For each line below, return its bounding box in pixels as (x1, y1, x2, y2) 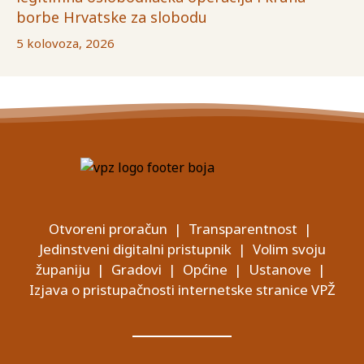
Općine (182, 260, 227, 279)
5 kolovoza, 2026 (16, 35, 115, 52)
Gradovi (110, 260, 162, 279)
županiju (35, 260, 90, 279)
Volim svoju (252, 240, 326, 259)
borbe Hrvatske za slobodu (16, 7, 207, 28)
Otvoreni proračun (49, 219, 167, 239)
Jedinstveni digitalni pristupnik (38, 240, 232, 259)
